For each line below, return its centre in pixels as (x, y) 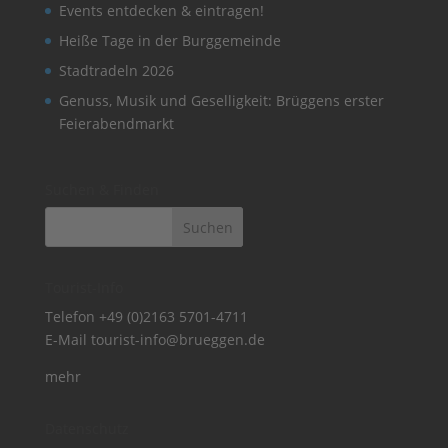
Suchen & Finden (101, 189)
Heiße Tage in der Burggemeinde (169, 40)
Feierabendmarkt (116, 123)
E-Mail (67, 339)
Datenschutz (86, 428)
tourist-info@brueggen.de (177, 339)
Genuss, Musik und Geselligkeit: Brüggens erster (221, 100)
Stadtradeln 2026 (116, 70)
